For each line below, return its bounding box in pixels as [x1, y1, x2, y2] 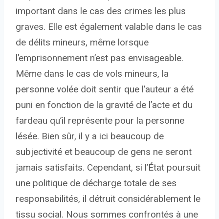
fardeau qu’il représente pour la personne [16, 115, 184, 127]
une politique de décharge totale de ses [16, 177, 176, 189]
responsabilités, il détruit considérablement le [16, 193, 200, 205]
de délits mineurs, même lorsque [16, 37, 149, 48]
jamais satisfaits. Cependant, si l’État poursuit [16, 162, 200, 174]
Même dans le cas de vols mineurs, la [16, 68, 169, 80]
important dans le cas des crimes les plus [16, 5, 186, 17]
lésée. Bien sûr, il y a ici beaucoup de [16, 131, 164, 142]
